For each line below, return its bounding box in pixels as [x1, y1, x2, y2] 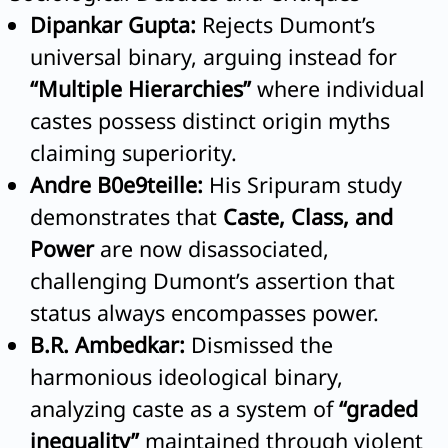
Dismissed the [185, 329, 333, 359]
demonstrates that [30, 201, 223, 231]
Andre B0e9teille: [30, 169, 203, 199]
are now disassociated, [94, 233, 329, 263]
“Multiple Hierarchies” [30, 73, 251, 103]
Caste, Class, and [223, 201, 393, 231]
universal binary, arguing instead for [30, 41, 397, 71]
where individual [251, 73, 425, 103]
